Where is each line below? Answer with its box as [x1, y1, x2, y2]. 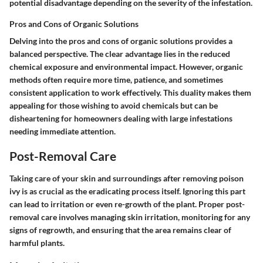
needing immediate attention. [9, 126, 116, 137]
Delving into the [9, 36, 69, 46]
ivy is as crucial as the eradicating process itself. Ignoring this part [9, 186, 245, 196]
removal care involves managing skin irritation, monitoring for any [9, 211, 250, 222]
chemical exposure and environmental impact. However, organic [9, 62, 243, 72]
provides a [193, 36, 232, 46]
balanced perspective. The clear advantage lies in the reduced [9, 49, 230, 59]
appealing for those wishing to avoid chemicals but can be [9, 100, 218, 111]
